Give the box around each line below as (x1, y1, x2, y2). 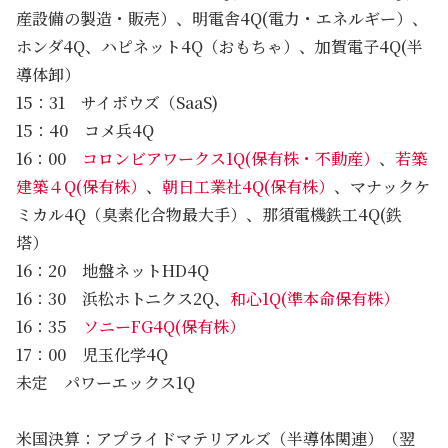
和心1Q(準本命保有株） (230, 286, 399, 310)
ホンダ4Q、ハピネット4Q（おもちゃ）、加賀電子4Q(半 (16, 34, 423, 58)
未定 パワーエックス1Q (16, 370, 195, 394)
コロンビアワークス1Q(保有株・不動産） (82, 146, 379, 170)
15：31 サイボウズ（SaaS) (16, 90, 218, 114)
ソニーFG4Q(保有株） (83, 314, 245, 338)
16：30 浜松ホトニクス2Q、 (16, 286, 230, 310)
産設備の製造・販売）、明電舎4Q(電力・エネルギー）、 (16, 6, 428, 30)
